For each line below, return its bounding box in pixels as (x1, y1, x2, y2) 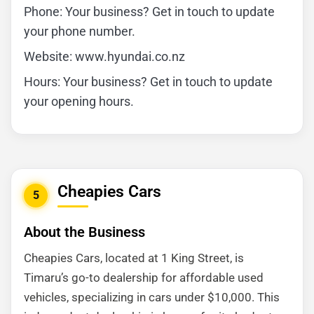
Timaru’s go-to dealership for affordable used (24, 271, 264, 285)
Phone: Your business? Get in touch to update (24, 4, 275, 19)
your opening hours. (24, 94, 134, 109)
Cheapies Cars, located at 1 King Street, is (24, 251, 244, 265)
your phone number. (24, 24, 135, 39)
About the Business (24, 224, 145, 240)
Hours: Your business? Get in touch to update (24, 74, 273, 89)
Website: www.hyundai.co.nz (24, 49, 185, 64)
